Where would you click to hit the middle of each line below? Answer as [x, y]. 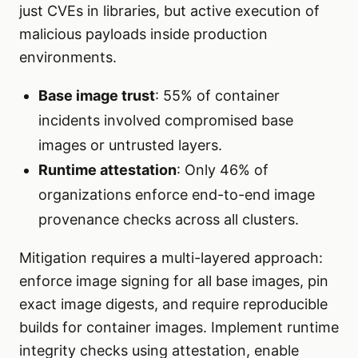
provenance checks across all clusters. [169, 220]
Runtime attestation [107, 170]
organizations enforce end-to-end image [177, 195]
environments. [68, 58]
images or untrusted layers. [130, 145]
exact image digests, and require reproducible [173, 304]
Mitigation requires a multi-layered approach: [171, 258]
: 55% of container [217, 96]
